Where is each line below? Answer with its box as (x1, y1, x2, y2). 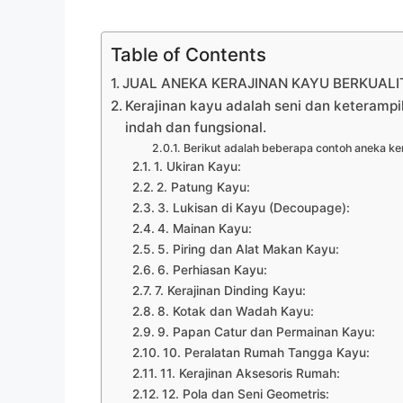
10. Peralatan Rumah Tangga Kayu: (162, 345, 370, 360)
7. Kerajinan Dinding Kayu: (154, 282, 306, 298)
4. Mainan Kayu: (157, 220, 252, 236)
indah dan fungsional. (125, 118, 267, 136)
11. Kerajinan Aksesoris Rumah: (159, 365, 340, 381)
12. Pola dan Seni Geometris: (161, 386, 329, 401)
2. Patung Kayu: (156, 179, 250, 194)
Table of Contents (111, 42, 266, 66)
